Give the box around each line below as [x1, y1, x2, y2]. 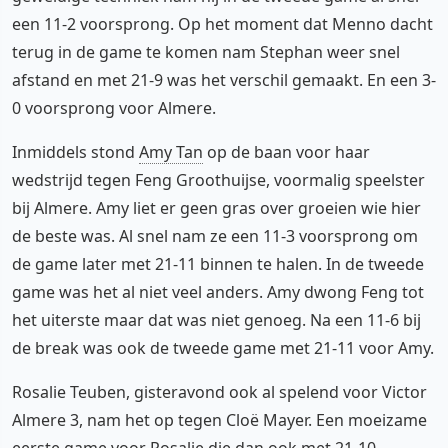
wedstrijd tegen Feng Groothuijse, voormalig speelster [12, 168, 425, 191]
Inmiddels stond [12, 140, 139, 163]
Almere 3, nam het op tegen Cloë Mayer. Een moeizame [12, 408, 427, 431]
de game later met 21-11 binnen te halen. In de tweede [12, 252, 424, 275]
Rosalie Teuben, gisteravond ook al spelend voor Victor [12, 380, 427, 403]
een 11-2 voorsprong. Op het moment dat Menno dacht [12, 12, 433, 35]
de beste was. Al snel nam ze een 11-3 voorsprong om [12, 224, 418, 247]
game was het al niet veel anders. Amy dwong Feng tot [12, 280, 424, 303]
